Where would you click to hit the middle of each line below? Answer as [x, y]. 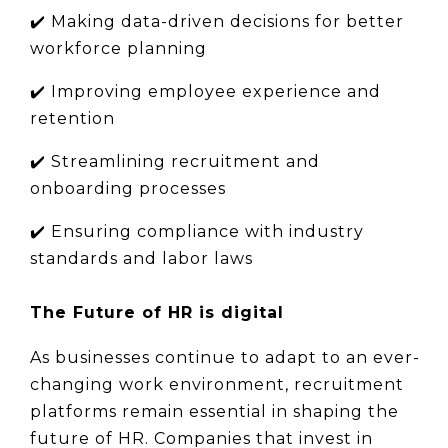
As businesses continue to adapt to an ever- [225, 358]
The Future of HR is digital [157, 313]
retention [72, 118]
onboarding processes [128, 188]
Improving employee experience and [216, 91]
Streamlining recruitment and [185, 161]
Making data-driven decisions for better [227, 21]
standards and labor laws [141, 258]
